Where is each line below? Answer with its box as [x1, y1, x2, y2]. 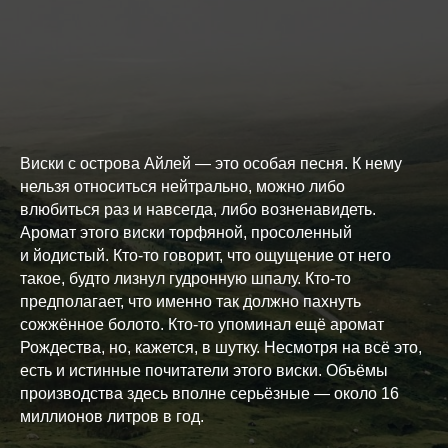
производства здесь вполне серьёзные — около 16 [20, 385, 399, 403]
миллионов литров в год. [20, 408, 204, 426]
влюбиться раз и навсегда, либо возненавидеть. [20, 201, 376, 219]
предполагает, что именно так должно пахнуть [20, 293, 361, 311]
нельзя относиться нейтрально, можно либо [20, 178, 345, 196]
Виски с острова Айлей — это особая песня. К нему [20, 155, 402, 173]
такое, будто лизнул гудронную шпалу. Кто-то [20, 270, 351, 288]
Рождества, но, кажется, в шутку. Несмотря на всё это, [20, 339, 422, 357]
